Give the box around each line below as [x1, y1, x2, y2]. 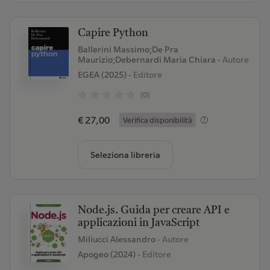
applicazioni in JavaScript [77, 218, 200, 228]
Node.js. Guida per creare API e [77, 205, 230, 216]
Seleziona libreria [90, 149, 160, 160]
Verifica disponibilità [122, 115, 192, 125]
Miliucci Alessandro [77, 234, 157, 245]
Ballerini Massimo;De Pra [77, 44, 178, 55]
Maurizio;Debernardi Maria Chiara [77, 54, 218, 65]
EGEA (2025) [77, 69, 127, 80]
